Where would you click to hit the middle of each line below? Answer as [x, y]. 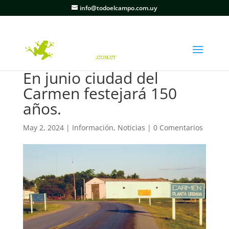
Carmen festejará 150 [100, 93]
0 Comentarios [178, 128]
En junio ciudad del [90, 78]
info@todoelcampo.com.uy [119, 8]
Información [93, 128]
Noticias [131, 128]
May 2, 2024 [43, 128]
